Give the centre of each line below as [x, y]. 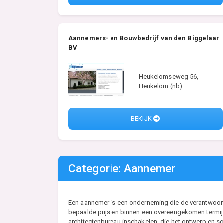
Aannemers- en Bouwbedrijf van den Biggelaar [144, 38]
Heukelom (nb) [160, 86]
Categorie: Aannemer [122, 169]
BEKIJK [142, 119]
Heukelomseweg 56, [168, 77]
